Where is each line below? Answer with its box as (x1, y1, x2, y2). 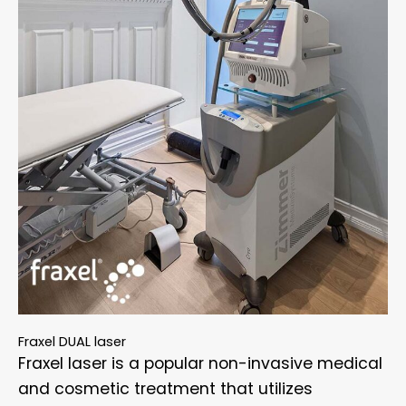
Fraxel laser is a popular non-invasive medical (18, 353, 382, 375)
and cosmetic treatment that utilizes (18, 378, 313, 401)
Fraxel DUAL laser (18, 333, 126, 352)
